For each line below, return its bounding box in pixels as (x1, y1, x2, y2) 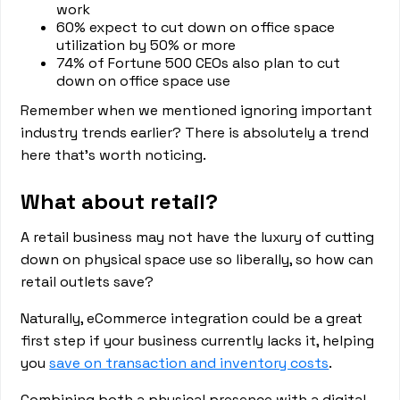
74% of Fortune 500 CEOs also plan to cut (56, 54, 341, 72)
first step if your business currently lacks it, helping (21, 331, 375, 350)
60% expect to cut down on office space (56, 18, 336, 37)
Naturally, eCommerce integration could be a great (21, 309, 363, 328)
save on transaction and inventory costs (49, 354, 329, 372)
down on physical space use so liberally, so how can (21, 250, 374, 269)
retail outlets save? (21, 272, 154, 291)
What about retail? (21, 187, 219, 215)
